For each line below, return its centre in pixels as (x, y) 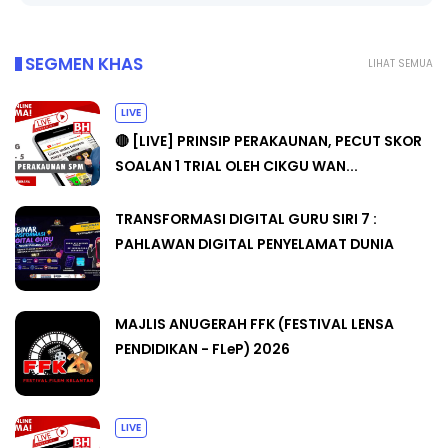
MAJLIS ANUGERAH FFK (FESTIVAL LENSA (254, 323)
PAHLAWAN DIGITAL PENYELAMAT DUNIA (254, 243)
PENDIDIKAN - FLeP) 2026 (202, 348)
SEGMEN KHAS (84, 63)
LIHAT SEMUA (400, 63)
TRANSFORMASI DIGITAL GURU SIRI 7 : (246, 218)
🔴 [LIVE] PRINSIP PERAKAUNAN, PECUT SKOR (268, 140)
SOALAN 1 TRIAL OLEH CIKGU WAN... (236, 165)
